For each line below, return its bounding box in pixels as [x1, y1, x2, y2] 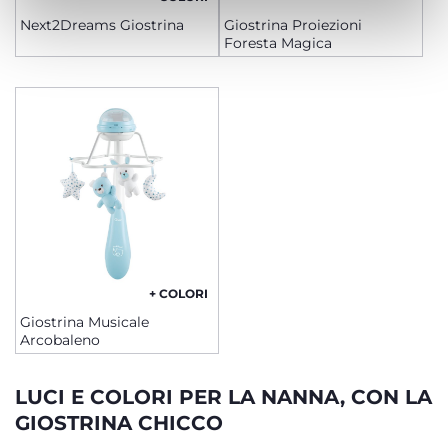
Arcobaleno [20, 331, 100, 349]
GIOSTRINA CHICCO [15, 411, 223, 435]
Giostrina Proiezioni [224, 16, 362, 34]
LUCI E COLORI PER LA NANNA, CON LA [15, 385, 432, 409]
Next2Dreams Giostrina [20, 16, 184, 34]
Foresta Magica [224, 34, 332, 52]
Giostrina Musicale [20, 313, 149, 331]
